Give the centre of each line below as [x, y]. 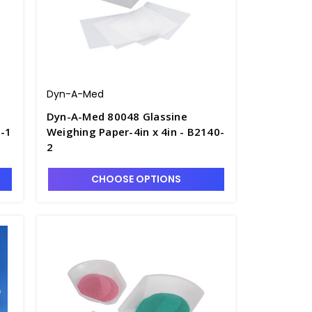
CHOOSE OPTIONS [136, 179]
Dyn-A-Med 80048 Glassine [117, 116]
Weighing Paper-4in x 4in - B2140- [135, 132]
